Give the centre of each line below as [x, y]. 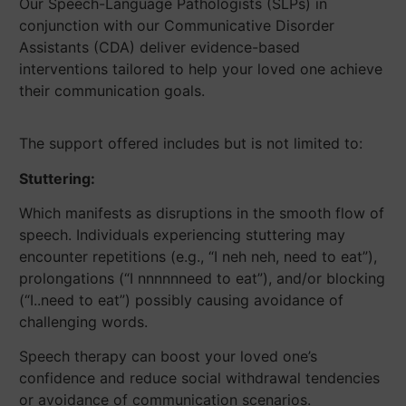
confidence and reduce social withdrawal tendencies [199, 378]
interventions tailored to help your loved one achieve [201, 68]
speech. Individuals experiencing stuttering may [182, 234]
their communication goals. [112, 90]
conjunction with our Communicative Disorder [177, 25]
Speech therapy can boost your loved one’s [168, 357]
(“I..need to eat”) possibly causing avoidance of [181, 300]
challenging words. [83, 321]
